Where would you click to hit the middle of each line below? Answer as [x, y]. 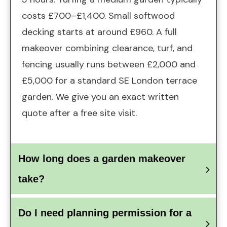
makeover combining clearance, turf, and [107, 48]
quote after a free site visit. [79, 113]
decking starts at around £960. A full [99, 32]
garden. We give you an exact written [100, 97]
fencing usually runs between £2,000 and [109, 65]
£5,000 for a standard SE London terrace [109, 81]
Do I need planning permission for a [105, 213]
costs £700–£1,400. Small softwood [98, 16]
